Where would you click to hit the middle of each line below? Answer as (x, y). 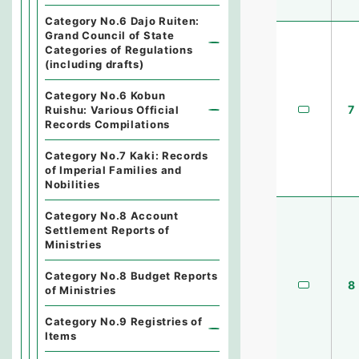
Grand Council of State (110, 35)
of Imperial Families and (113, 170)
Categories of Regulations (119, 50)
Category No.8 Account (112, 216)
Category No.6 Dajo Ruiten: (123, 21)
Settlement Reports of (107, 230)
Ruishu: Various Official (112, 110)
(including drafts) (95, 64)
